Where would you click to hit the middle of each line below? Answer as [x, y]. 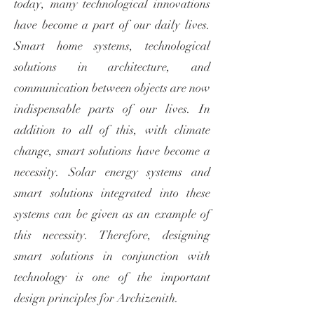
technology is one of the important [112, 277]
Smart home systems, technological [112, 46]
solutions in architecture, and [112, 67]
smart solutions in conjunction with [112, 256]
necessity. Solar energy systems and [112, 172]
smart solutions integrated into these [112, 193]
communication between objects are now [112, 88]
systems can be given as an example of [112, 214]
